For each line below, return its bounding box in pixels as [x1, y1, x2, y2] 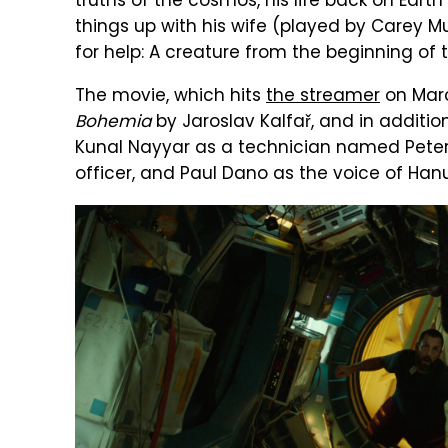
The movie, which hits [75, 83, 266, 111]
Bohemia [75, 109, 151, 137]
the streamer [266, 83, 380, 111]
